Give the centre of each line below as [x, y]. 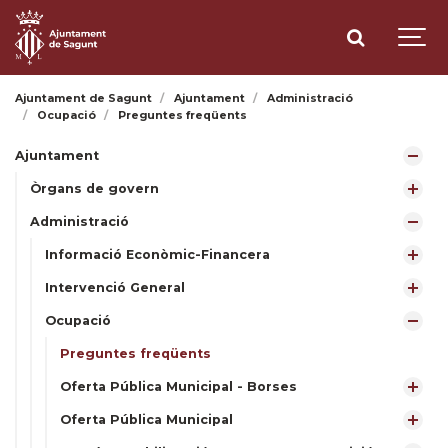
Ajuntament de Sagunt [83, 98]
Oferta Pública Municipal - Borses [178, 386]
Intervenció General [115, 287]
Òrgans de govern [94, 188]
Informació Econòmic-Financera [157, 254]
